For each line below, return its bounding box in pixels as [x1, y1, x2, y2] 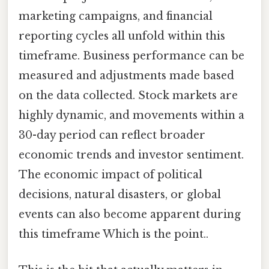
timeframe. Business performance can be [19, 49, 244, 63]
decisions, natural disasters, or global [19, 188, 221, 202]
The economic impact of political [19, 168, 202, 182]
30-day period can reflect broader [19, 128, 205, 142]
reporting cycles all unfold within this [19, 29, 225, 43]
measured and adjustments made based [19, 69, 234, 83]
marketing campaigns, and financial [19, 10, 213, 23]
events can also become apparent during [19, 208, 241, 222]
